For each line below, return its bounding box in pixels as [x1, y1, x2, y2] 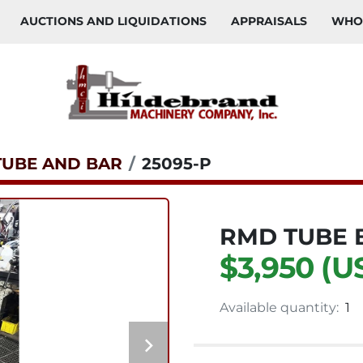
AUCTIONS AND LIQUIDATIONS [28, 14, 207, 28]
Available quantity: [220, 300, 339, 315]
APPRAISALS [239, 14, 307, 28]
